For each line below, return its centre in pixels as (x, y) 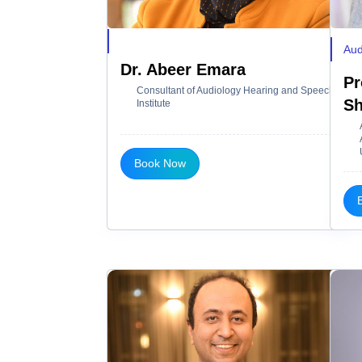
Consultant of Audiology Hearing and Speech (236, 90)
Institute (154, 103)
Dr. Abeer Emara (183, 69)
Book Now (160, 163)
